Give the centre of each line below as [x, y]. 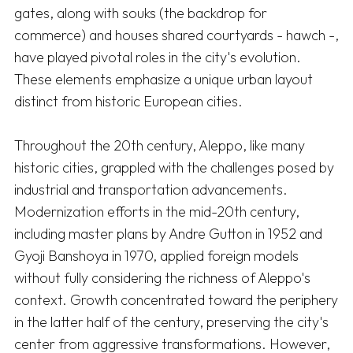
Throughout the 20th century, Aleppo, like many [160, 146]
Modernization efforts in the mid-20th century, [157, 212]
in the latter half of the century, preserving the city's [171, 322]
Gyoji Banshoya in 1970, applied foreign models [156, 256]
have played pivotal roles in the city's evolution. [158, 58]
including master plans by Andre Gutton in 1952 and [168, 234]
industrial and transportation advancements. [151, 190]
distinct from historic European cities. [130, 102]
